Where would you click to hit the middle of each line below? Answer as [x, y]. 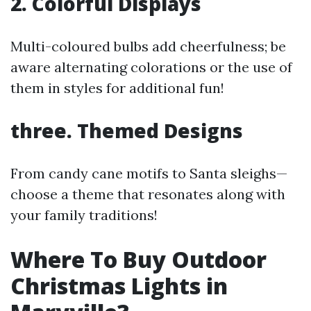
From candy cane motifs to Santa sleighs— [149, 173]
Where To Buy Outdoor [138, 259]
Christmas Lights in [119, 286]
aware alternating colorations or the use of [151, 67]
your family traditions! [84, 215]
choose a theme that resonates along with [148, 194]
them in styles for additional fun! [117, 88]
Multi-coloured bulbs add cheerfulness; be [148, 46]
